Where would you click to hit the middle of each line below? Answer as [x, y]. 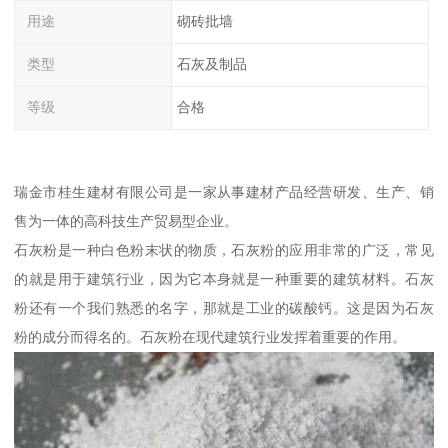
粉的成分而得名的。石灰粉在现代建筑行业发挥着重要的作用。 [210, 336]
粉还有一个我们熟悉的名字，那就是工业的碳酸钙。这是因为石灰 [224, 307]
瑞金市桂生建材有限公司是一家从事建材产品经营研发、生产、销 [224, 191]
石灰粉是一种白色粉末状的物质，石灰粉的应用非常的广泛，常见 [224, 249]
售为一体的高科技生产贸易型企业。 [126, 220]
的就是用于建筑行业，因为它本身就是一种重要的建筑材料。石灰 [224, 278]
